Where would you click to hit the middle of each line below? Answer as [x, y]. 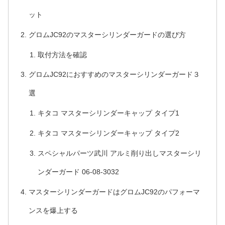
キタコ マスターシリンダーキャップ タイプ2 [108, 133]
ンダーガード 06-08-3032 [78, 172]
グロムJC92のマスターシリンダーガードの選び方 [107, 34]
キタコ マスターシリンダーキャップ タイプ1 [108, 113]
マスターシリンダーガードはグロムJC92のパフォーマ [115, 192]
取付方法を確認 [62, 54]
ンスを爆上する [53, 210]
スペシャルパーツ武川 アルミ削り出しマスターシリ [119, 153]
